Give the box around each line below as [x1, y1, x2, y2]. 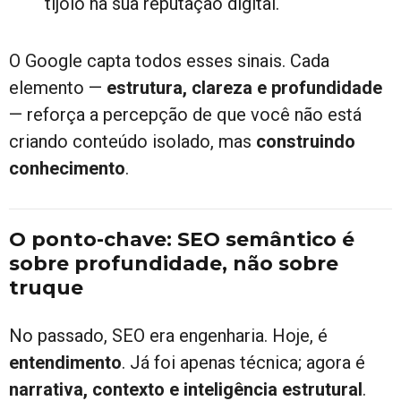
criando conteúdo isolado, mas [9, 130, 256, 152]
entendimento [9, 351, 122, 373]
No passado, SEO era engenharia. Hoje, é [9, 324, 328, 346]
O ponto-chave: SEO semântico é [9, 226, 354, 252]
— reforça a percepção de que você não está [9, 103, 362, 125]
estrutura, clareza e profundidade [107, 76, 382, 98]
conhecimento [9, 157, 125, 179]
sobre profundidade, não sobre [9, 251, 338, 276]
